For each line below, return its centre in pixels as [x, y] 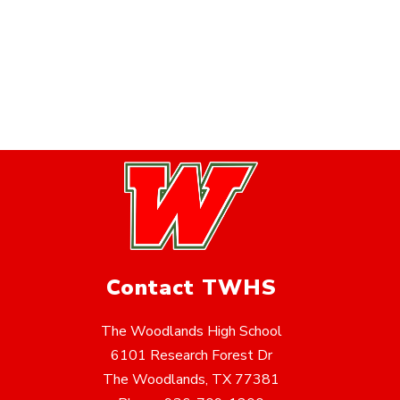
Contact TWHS [191, 288]
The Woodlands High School [191, 332]
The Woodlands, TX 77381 [191, 380]
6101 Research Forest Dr [191, 356]
